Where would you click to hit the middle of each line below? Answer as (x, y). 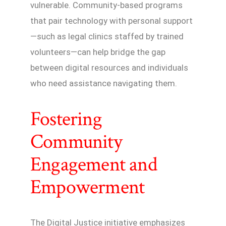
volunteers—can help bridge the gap (98, 52)
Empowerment (88, 187)
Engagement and (94, 164)
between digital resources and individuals (109, 67)
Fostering (66, 119)
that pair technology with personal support (111, 20)
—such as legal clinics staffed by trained (107, 36)
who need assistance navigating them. (104, 83)
